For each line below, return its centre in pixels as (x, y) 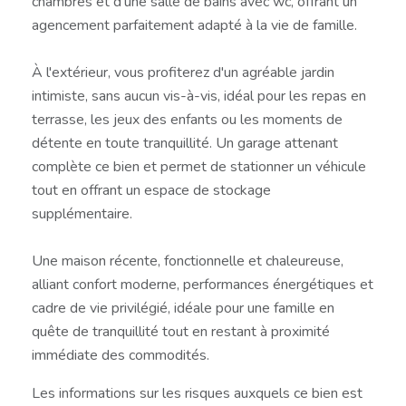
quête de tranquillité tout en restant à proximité (181, 331)
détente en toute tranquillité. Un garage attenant (185, 143)
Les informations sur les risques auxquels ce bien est (197, 393)
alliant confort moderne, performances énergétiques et (203, 284)
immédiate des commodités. (121, 355)
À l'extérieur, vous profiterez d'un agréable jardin (183, 72)
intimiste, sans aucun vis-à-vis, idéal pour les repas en (199, 96)
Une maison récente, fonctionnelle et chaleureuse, (188, 261)
